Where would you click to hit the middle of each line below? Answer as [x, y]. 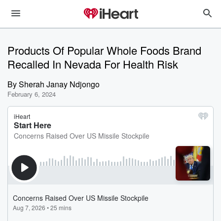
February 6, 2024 [32, 94]
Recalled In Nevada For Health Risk [93, 64]
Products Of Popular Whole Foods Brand [104, 50]
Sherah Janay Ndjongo [59, 84]
